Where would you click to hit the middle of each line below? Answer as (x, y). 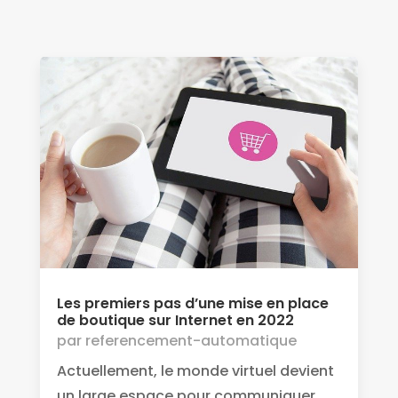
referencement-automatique (191, 340)
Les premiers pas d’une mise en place (192, 303)
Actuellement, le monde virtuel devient (195, 370)
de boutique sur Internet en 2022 (175, 320)
